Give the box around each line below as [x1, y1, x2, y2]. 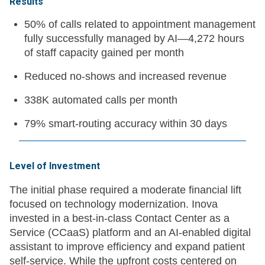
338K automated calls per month [24, 94, 177, 106]
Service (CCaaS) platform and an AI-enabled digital [9, 227, 251, 239]
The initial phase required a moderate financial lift [9, 184, 241, 196]
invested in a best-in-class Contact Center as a [9, 212, 230, 225]
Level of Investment [9, 160, 100, 172]
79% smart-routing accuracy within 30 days [24, 118, 227, 130]
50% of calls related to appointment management [24, 18, 256, 31]
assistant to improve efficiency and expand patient [9, 241, 245, 253]
